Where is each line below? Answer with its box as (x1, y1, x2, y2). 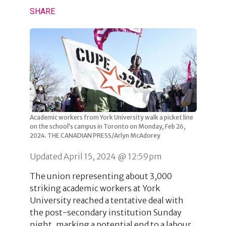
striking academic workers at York (29, 183, 160, 193)
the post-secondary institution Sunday (29, 207, 182, 217)
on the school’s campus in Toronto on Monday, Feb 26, (29, 122, 186, 130)
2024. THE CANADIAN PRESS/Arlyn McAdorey (29, 131, 160, 139)
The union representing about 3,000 (29, 171, 172, 181)
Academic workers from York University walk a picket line (29, 113, 193, 121)
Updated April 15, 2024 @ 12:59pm (29, 151, 162, 161)
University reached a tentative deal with (29, 195, 184, 205)
